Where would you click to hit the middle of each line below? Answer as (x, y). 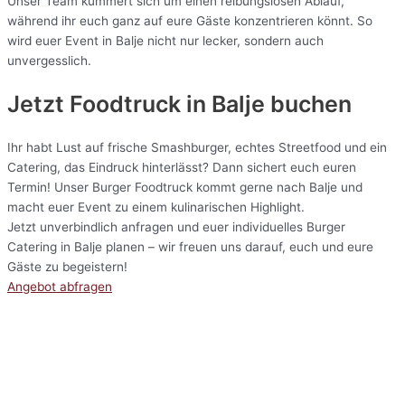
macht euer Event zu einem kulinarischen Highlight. (156, 207)
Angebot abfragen (60, 286)
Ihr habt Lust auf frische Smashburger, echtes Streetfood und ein (197, 147)
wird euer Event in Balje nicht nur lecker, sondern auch (165, 41)
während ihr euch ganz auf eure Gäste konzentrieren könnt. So (190, 21)
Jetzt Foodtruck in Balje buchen (179, 104)
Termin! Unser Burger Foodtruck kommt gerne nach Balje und (185, 187)
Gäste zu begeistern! (67, 266)
